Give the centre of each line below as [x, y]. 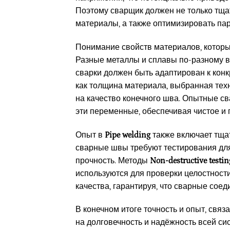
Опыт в [90, 135]
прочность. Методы [113, 160]
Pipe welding [128, 135]
